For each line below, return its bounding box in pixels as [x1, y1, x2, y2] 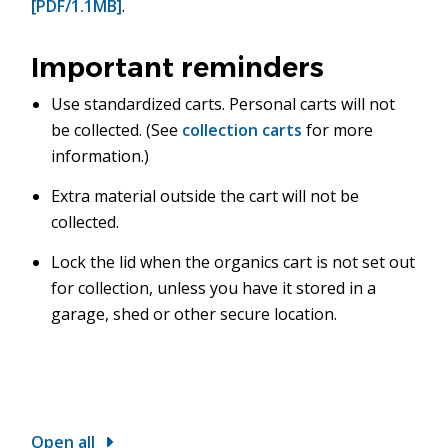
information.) [51, 145, 150, 167]
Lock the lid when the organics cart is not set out [51, 251, 416, 273]
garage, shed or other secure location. [51, 303, 338, 325]
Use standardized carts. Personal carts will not [51, 93, 396, 115]
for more [302, 119, 374, 141]
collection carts [182, 119, 303, 141]
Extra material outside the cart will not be [51, 185, 360, 207]
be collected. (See [51, 119, 183, 141]
